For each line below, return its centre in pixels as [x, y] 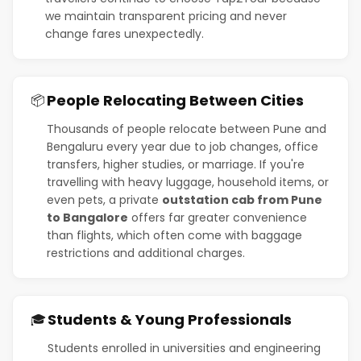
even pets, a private [104, 199]
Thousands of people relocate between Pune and [187, 129]
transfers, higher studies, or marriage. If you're [176, 164]
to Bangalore [87, 217]
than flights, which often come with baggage [174, 235]
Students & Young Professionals [170, 319]
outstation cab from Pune [242, 199]
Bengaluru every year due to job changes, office [183, 146]
